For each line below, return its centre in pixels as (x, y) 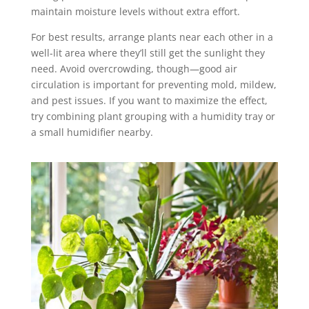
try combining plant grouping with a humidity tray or (153, 116)
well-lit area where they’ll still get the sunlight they (148, 52)
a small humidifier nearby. (92, 132)
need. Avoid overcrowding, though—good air (134, 68)
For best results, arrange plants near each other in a (152, 37)
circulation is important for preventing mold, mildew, (153, 84)
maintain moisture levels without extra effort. (135, 11)
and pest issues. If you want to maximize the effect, (149, 100)
